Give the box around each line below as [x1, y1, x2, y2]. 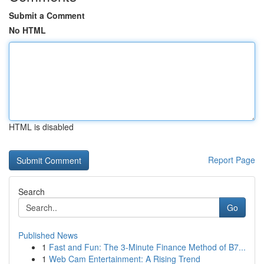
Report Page [208, 154, 255, 166]
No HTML [9, 24, 46, 36]
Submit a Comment [9, 9, 85, 21]
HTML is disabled [9, 121, 74, 133]
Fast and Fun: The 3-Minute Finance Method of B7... [49, 241, 246, 253]
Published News [18, 229, 78, 241]
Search [18, 186, 45, 197]
